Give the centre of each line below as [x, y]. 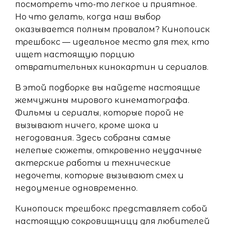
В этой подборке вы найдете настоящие [108, 88]
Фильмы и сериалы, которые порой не [99, 113]
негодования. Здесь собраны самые [93, 138]
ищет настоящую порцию [75, 54]
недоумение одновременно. [76, 188]
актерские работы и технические [93, 163]
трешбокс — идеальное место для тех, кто [112, 42]
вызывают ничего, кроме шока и [87, 125]
